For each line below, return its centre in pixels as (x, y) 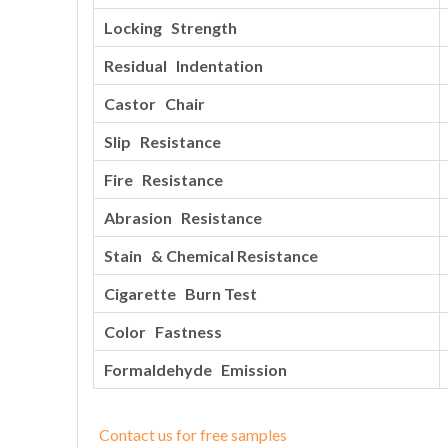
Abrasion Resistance (183, 217)
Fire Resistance (163, 179)
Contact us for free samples (193, 434)
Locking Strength (172, 27)
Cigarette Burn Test (180, 293)
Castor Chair (154, 103)
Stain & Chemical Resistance (211, 255)
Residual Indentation (183, 65)
